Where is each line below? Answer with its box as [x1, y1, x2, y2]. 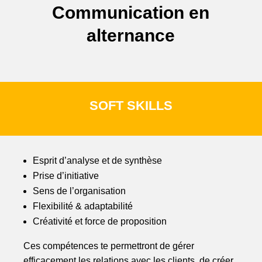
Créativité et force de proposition [33, 216, 167, 227]
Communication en [52, 3, 210, 23]
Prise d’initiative [33, 171, 99, 181]
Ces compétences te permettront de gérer [23, 241, 194, 251]
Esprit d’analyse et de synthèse [33, 156, 162, 166]
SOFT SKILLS [89, 98, 173, 113]
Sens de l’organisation [33, 186, 126, 196]
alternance [87, 26, 175, 46]
